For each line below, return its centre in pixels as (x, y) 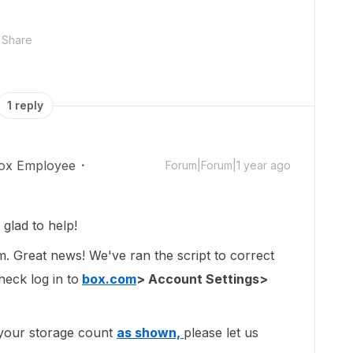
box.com (109, 279)
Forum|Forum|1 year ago (228, 165)
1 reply (25, 105)
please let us (221, 333)
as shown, (150, 333)
